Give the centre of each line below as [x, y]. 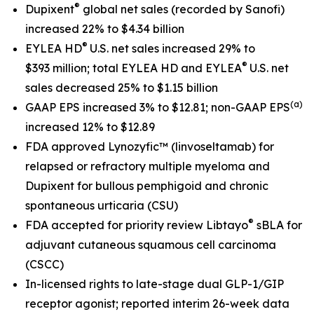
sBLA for [278, 225]
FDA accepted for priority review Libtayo [137, 225]
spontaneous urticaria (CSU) [102, 205]
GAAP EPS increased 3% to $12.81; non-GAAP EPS [158, 107]
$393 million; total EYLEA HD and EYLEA [134, 68]
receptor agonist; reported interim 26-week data [157, 303]
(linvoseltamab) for [221, 146]
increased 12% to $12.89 [90, 127]
